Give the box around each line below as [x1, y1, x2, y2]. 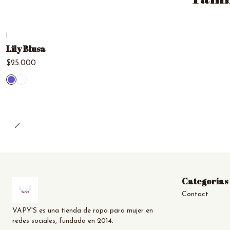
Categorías [182, 175, 228, 187]
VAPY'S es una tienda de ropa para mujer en [12, 207, 153, 214]
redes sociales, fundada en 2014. [12, 217, 113, 224]
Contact [182, 190, 208, 198]
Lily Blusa [6, 43, 46, 55]
